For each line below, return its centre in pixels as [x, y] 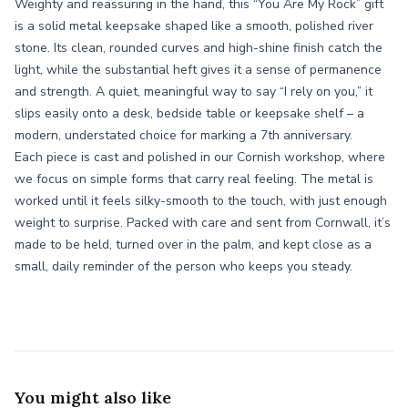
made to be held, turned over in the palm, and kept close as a [193, 245]
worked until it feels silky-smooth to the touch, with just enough [201, 201]
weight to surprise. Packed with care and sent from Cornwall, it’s [203, 223]
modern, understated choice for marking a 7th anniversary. [184, 135]
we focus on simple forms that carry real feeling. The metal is [194, 179]
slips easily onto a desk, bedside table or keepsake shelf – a [189, 113]
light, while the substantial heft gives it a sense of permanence [198, 70]
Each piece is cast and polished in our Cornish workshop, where [200, 157]
